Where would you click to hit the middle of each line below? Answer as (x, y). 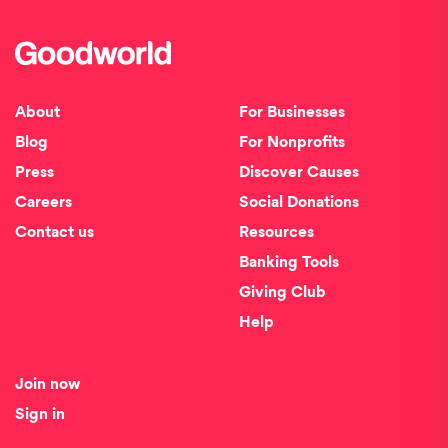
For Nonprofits (292, 143)
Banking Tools (289, 263)
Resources (276, 233)
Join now (48, 385)
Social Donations (299, 203)
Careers (43, 203)
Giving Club (282, 293)
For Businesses (292, 113)
